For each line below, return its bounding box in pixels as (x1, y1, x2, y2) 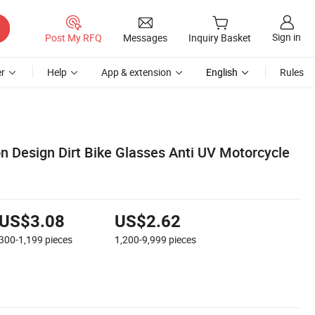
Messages (123, 30, 167, 44)
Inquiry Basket (188, 31, 251, 45)
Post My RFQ (45, 30, 102, 44)
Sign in (272, 30, 301, 44)
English (206, 65, 238, 79)
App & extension (101, 65, 172, 79)
